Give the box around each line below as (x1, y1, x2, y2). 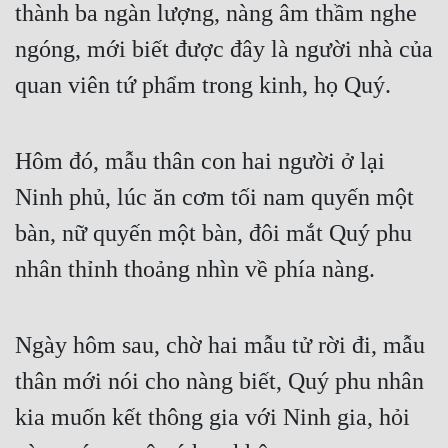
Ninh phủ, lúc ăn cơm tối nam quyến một (15, 184, 414, 211)
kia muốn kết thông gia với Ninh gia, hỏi (15, 404, 410, 431)
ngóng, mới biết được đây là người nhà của (15, 36, 433, 63)
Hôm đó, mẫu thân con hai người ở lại (15, 148, 385, 175)
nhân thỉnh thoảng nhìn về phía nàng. (15, 256, 375, 283)
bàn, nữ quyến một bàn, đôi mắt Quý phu (15, 220, 412, 247)
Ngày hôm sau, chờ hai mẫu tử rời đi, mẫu (15, 332, 425, 359)
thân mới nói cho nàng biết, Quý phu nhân (15, 368, 424, 395)
